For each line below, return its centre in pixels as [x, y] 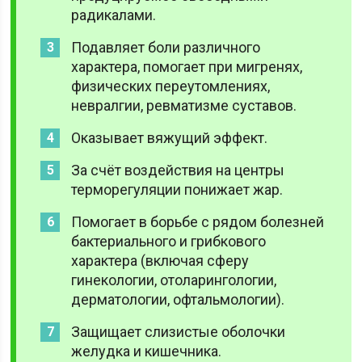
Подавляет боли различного [166, 47]
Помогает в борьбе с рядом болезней [198, 222]
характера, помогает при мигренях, [187, 67]
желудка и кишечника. [147, 351]
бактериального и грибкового [169, 241]
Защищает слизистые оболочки [179, 332]
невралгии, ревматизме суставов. [184, 105]
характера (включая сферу [160, 261]
